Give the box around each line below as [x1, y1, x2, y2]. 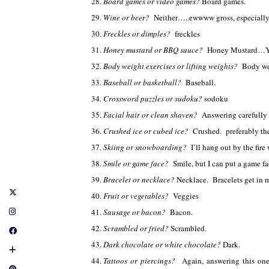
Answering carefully [202, 109, 267, 120]
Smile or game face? [103, 158, 173, 169]
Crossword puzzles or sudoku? [103, 93, 204, 104]
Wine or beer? [103, 12, 154, 23]
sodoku [204, 93, 228, 104]
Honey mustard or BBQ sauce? [103, 44, 207, 55]
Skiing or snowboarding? [103, 142, 191, 153]
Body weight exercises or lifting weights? [103, 61, 242, 71]
